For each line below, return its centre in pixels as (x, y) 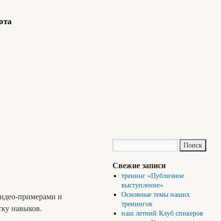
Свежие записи (139, 166)
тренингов (137, 204)
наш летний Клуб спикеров (163, 213)
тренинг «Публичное (153, 176)
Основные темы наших (156, 195)
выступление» (143, 185)
